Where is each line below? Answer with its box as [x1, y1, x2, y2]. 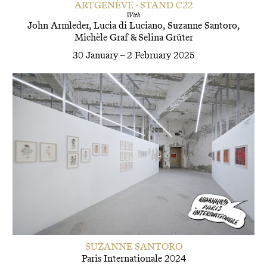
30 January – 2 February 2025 [72, 49, 195, 61]
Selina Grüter [138, 31, 193, 43]
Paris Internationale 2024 [81, 253, 186, 265]
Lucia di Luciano [93, 19, 163, 31]
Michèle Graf [74, 31, 128, 43]
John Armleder [27, 19, 89, 31]
